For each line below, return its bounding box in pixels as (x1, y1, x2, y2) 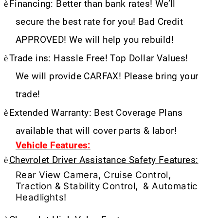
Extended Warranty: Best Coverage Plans (9, 107, 183, 118)
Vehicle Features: (16, 140, 91, 151)
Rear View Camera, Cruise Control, (16, 169, 171, 181)
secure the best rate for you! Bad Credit (16, 16, 183, 27)
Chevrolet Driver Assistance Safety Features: (9, 154, 199, 165)
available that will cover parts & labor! (16, 125, 177, 136)
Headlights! (16, 191, 69, 203)
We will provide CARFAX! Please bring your (16, 71, 199, 82)
